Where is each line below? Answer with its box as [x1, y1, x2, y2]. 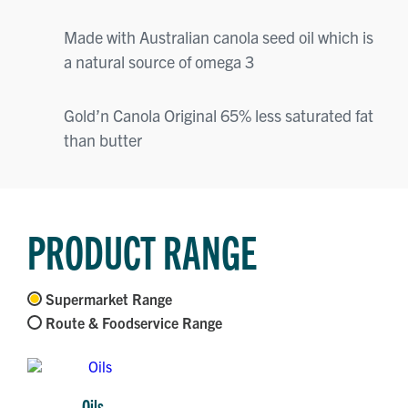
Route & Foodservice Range [46, 313, 222, 332]
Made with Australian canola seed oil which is [64, 25, 373, 47]
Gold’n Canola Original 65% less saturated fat [64, 105, 373, 127]
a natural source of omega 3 [64, 50, 254, 72]
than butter [64, 129, 142, 151]
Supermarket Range [46, 290, 172, 309]
